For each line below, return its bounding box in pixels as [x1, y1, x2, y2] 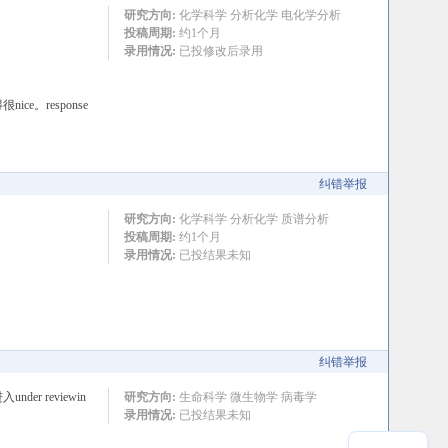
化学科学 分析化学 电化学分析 [175, 8, 341, 22]
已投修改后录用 [175, 44, 263, 58]
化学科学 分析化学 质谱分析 [175, 212, 329, 226]
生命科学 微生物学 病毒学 [175, 390, 317, 404]
